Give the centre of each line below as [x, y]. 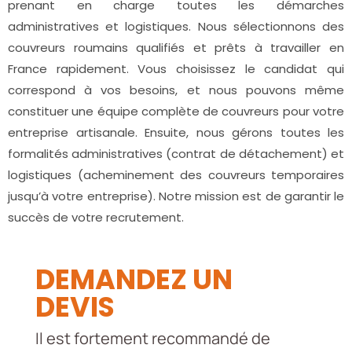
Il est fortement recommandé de [152, 339]
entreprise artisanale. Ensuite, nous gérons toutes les [176, 133]
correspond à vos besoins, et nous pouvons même [176, 90]
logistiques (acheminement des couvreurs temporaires [176, 175]
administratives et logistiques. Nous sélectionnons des [176, 27]
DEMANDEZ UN [134, 280]
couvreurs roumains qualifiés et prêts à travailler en [176, 48]
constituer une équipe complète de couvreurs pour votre [176, 112]
